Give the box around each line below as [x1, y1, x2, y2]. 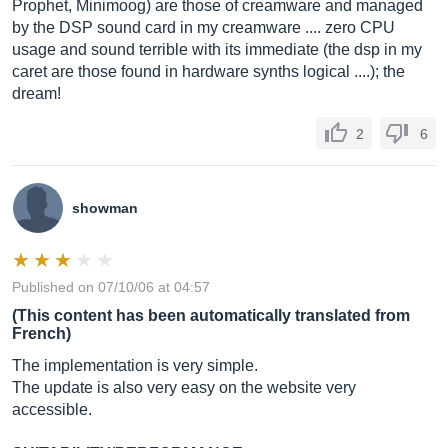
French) [12, 325, 71, 342]
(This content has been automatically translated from [12, 307, 410, 324]
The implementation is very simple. [12, 357, 258, 374]
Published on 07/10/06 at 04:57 [12, 279, 210, 295]
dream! [12, 85, 61, 102]
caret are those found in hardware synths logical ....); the [12, 63, 405, 80]
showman [72, 200, 138, 216]
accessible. [12, 401, 92, 418]
